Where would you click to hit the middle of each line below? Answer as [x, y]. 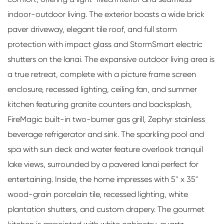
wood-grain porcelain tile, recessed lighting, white [98, 194]
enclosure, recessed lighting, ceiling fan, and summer [102, 89]
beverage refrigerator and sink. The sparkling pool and [106, 134]
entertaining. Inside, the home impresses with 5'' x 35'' [103, 179]
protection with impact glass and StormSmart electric [105, 44]
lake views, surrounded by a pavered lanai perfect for [103, 164]
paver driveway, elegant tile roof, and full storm [92, 29]
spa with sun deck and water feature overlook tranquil [105, 149]
